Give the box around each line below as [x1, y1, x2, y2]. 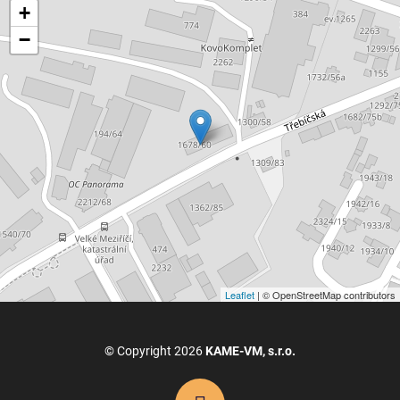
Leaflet [225, 287, 254, 302]
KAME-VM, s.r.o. [205, 343, 296, 358]
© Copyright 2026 [104, 343, 205, 358]
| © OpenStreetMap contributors [254, 287, 396, 302]
